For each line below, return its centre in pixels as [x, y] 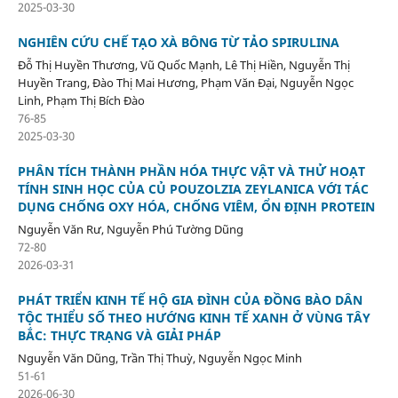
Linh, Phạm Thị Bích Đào [81, 100]
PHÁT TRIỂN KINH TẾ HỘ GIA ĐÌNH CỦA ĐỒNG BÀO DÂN [190, 299]
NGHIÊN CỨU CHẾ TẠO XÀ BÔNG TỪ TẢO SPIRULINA [178, 42]
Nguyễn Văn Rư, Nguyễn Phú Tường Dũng [130, 229]
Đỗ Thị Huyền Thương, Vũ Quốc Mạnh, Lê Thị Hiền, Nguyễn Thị [183, 64]
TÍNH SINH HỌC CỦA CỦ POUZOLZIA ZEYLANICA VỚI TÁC [193, 188]
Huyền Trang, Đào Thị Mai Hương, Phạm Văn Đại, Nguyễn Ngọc [185, 82]
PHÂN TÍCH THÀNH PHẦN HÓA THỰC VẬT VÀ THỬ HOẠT [191, 171]
